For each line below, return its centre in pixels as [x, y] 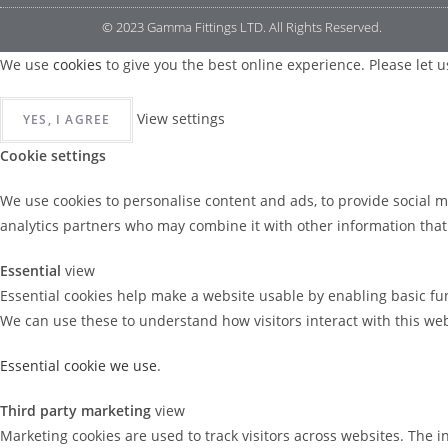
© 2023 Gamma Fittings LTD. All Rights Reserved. [242, 27]
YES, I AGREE [67, 120]
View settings [181, 119]
